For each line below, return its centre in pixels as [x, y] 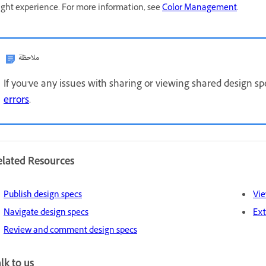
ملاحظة [29, 58]
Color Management [199, 9]
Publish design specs [43, 195]
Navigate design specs [46, 213]
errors [16, 101]
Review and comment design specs [70, 231]
